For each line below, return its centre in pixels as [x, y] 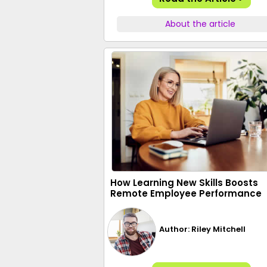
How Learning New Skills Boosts [184, 183]
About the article [201, 24]
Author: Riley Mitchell [203, 229]
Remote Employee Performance [186, 193]
